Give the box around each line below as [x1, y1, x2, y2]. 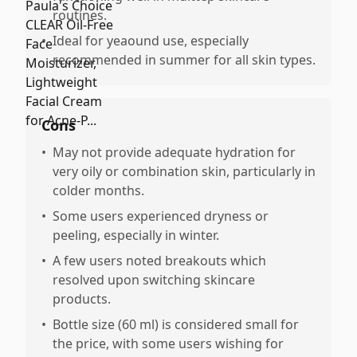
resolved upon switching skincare [53, 271, 255, 288]
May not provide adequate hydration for [53, 143, 296, 161]
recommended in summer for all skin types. [53, 51, 316, 69]
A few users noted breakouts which [53, 252, 266, 269]
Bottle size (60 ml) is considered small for [53, 316, 299, 333]
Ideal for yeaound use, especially [53, 32, 249, 49]
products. [53, 290, 111, 308]
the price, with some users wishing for [53, 335, 284, 352]
